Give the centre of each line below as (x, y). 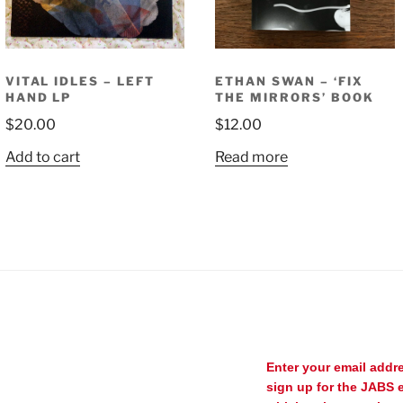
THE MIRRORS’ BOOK (295, 97)
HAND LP (38, 97)
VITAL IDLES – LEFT (80, 81)
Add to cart (42, 157)
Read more (252, 157)
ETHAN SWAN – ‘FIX (289, 81)
